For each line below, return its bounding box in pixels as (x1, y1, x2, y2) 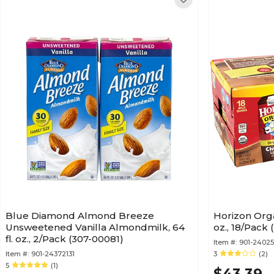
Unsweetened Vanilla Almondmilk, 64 (6, 221, 185, 233)
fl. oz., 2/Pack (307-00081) (6, 233, 124, 245)
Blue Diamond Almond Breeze (6, 210, 154, 221)
